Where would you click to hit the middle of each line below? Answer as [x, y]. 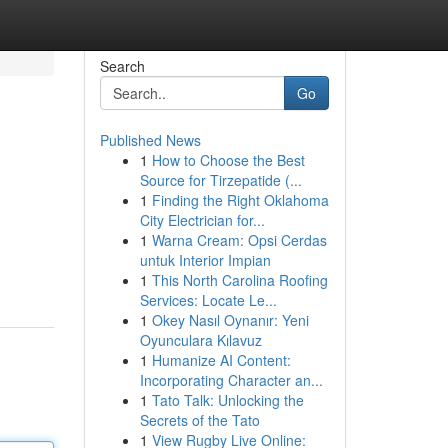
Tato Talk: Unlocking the [227, 400]
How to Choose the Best [228, 160]
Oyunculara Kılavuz [200, 340]
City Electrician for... [202, 220]
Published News [150, 140]
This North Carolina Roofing [239, 280]
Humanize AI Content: [221, 360]
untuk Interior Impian [205, 260]
